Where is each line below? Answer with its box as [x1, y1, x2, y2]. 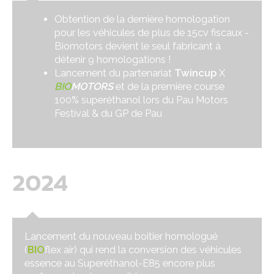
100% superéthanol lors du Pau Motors [54, 94, 229, 106]
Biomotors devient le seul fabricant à [54, 40, 221, 53]
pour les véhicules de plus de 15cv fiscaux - [54, 27, 250, 39]
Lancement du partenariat [54, 67, 175, 80]
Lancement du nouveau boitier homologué [24, 230, 220, 242]
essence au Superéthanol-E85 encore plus [24, 257, 215, 269]
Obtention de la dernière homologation [54, 13, 231, 26]
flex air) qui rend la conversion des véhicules [45, 243, 242, 256]
